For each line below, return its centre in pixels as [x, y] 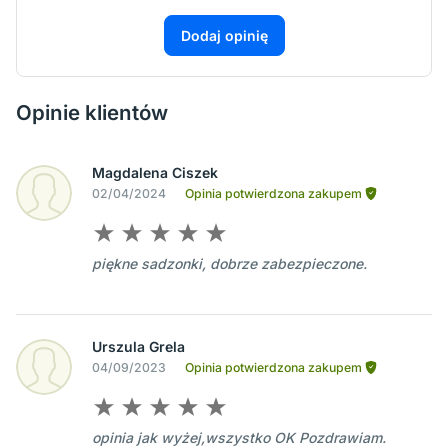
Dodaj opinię [224, 36]
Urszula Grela [138, 347]
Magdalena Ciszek [155, 173]
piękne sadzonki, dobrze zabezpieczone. [229, 264]
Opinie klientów [92, 113]
